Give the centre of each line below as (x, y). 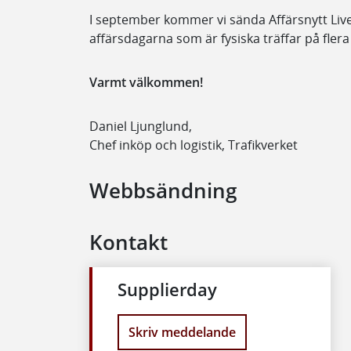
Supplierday (167, 289)
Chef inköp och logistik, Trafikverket (195, 145)
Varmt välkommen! (146, 82)
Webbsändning (163, 190)
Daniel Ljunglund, (141, 126)
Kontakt (128, 242)
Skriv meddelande (182, 333)
